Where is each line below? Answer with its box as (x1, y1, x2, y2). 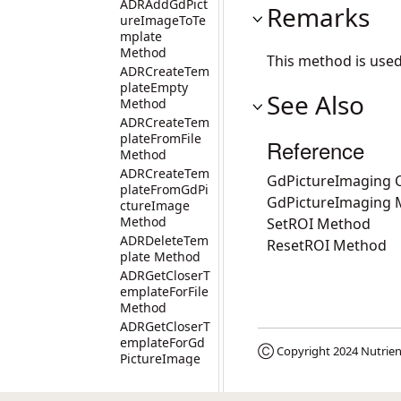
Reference (267, 134, 364, 166)
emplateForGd (120, 334, 205, 351)
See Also (267, 88, 364, 122)
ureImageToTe (120, 12, 206, 29)
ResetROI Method (267, 235, 387, 255)
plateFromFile (120, 130, 201, 147)
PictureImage (120, 350, 200, 367)
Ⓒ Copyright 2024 (258, 343, 361, 359)
